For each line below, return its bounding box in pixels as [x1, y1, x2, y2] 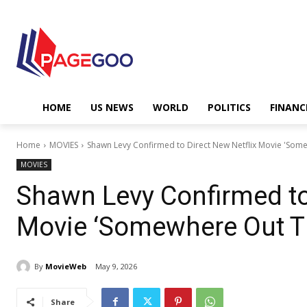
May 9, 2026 [95, 261, 137, 272]
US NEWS [90, 101, 134, 114]
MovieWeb [45, 260, 86, 271]
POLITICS [208, 101, 251, 114]
